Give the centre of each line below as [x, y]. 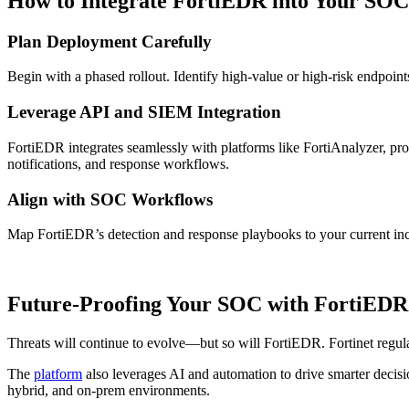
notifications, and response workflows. [118, 163]
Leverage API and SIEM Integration [144, 112]
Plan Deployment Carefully [110, 41]
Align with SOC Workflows [110, 199]
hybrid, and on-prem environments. [109, 391]
